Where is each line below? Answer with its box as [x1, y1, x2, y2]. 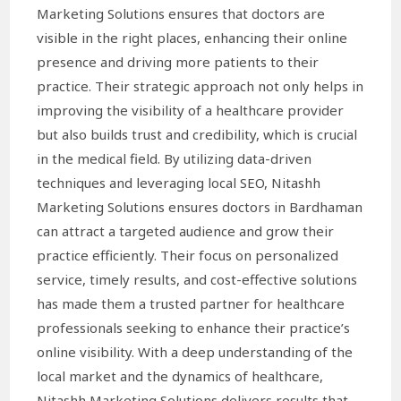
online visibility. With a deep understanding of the [37, 342, 354, 361]
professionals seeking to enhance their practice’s [37, 318, 351, 337]
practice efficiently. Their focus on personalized [37, 245, 339, 264]
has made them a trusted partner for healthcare [37, 294, 346, 312]
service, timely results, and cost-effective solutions [37, 269, 358, 288]
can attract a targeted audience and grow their [37, 221, 335, 240]
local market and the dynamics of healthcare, [37, 366, 324, 385]
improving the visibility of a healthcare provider [37, 100, 345, 119]
